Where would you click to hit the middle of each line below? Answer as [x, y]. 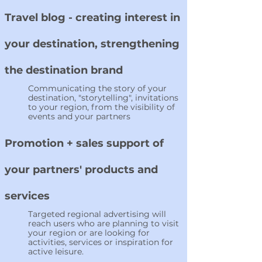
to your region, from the [79, 107]
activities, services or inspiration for [101, 242]
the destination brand [64, 70]
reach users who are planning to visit [104, 223]
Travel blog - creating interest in [92, 18]
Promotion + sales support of [84, 143]
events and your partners [79, 116]
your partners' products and [81, 170]
